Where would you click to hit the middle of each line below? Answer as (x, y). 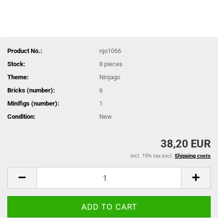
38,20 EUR (186, 144)
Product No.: (25, 51)
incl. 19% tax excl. (153, 156)
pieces (114, 64)
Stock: (16, 64)
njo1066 (110, 51)
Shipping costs (193, 156)
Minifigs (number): (33, 103)
